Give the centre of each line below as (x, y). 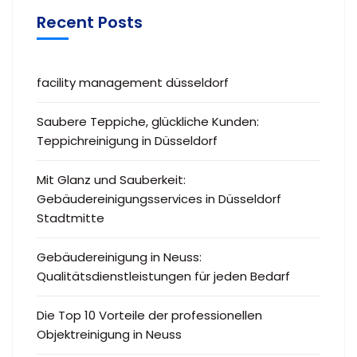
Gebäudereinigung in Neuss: (119, 257)
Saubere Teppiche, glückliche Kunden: (148, 121)
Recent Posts (90, 22)
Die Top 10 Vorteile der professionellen (149, 315)
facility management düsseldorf (133, 82)
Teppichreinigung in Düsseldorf (127, 140)
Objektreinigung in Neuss (109, 334)
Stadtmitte (71, 218)
